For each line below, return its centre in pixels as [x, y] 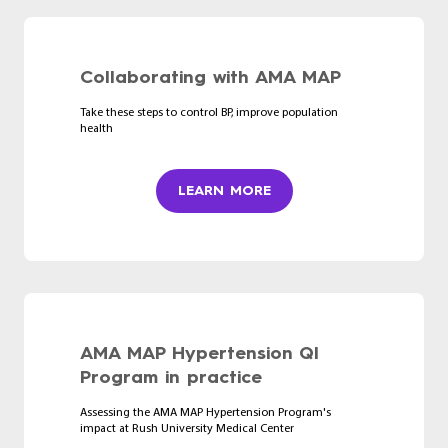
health [96, 128]
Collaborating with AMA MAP [210, 76]
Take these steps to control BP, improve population [209, 112]
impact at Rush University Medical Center [187, 428]
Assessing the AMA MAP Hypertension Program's [205, 412]
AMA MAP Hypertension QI [199, 352]
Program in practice [171, 376]
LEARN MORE [224, 190]
